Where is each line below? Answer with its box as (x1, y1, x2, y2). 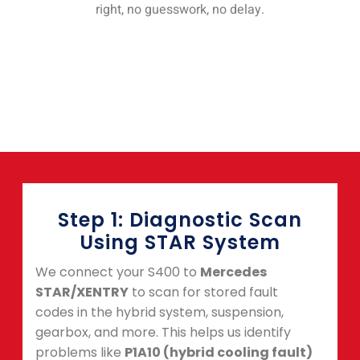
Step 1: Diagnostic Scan (58, 207, 302, 234)
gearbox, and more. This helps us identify (35, 323, 291, 342)
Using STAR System (80, 229, 280, 256)
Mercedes (200, 263, 267, 282)
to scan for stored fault (129, 283, 278, 302)
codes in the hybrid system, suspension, (35, 303, 284, 322)
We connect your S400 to (35, 263, 200, 282)
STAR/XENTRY (35, 283, 129, 302)
